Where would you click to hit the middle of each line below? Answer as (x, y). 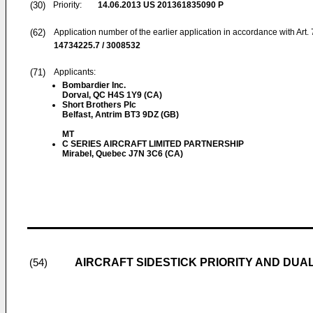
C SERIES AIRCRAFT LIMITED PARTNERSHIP (153, 144)
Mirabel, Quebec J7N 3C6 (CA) (123, 154)
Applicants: (75, 72)
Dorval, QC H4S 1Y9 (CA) (112, 95)
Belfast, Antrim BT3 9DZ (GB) (121, 115)
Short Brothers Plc (99, 105)
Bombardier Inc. (94, 85)
